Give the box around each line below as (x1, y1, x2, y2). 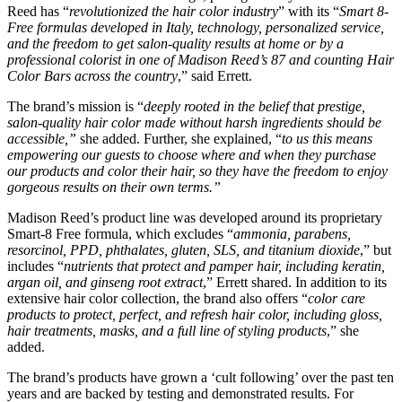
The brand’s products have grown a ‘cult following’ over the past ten (7, 369, 394, 385)
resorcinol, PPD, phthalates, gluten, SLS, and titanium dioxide (7, 241, 360, 258)
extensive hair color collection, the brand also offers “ (7, 290, 308, 306)
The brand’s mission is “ (7, 98, 144, 114)
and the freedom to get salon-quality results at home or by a (7, 35, 344, 51)
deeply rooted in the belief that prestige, (144, 98, 365, 114)
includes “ (7, 258, 64, 274)
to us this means (282, 130, 372, 146)
